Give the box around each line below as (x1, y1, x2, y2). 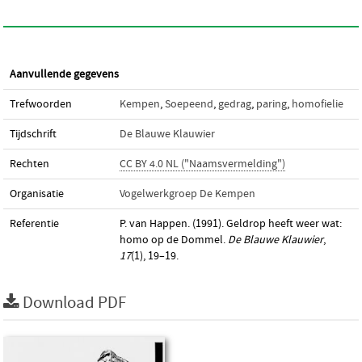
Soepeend (165, 98, 213, 111)
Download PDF (23, 293, 126, 313)
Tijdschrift (10, 128, 57, 141)
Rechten (10, 158, 49, 170)
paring (256, 98, 287, 111)
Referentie (10, 217, 59, 230)
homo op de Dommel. (120, 234, 228, 246)
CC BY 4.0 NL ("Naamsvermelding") (120, 158, 285, 170)
